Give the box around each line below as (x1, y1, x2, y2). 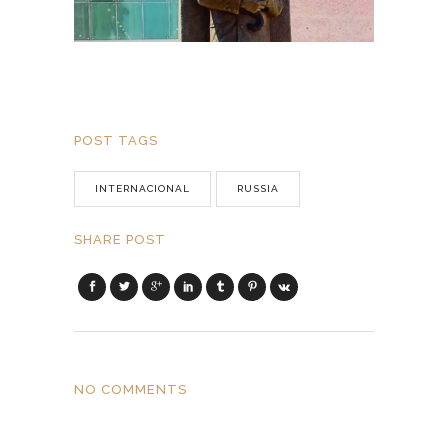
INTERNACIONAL (95, 183, 190, 195)
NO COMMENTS (74, 382, 187, 398)
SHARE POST (74, 232, 166, 248)
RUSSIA (237, 183, 279, 195)
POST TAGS (74, 133, 158, 149)
